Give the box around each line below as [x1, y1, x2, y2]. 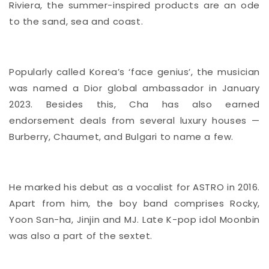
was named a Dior [9, 82, 103, 95]
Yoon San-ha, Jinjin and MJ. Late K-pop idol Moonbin [9, 213, 260, 226]
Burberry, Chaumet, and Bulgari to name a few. [9, 130, 234, 144]
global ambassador [107, 82, 204, 95]
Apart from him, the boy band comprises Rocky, [9, 197, 260, 210]
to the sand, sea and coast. [9, 15, 144, 28]
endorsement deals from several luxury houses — [9, 114, 260, 127]
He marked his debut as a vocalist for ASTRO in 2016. [9, 181, 260, 194]
